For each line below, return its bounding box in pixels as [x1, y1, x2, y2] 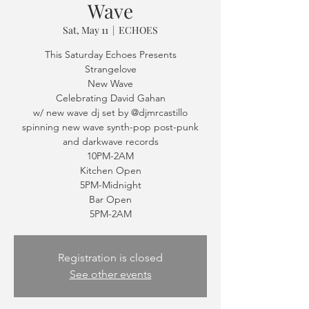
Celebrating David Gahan [55, 92, 166, 104]
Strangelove [84, 63, 137, 75]
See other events [69, 268, 152, 281]
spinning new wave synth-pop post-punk [22, 121, 199, 133]
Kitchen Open [79, 164, 141, 177]
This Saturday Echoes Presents [44, 48, 177, 61]
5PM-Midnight [79, 179, 141, 191]
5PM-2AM [89, 208, 132, 220]
